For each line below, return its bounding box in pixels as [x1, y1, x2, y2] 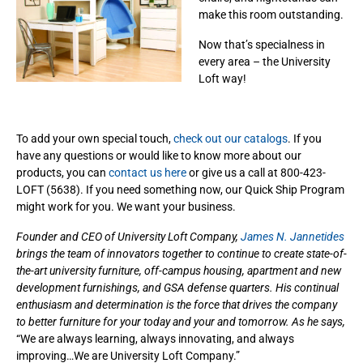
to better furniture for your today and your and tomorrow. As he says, [16, 314, 345, 328]
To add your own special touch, [16, 131, 173, 145]
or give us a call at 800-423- [186, 165, 326, 179]
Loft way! [199, 71, 246, 85]
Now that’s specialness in [199, 37, 325, 51]
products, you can [16, 165, 109, 179]
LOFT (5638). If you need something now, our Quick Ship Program [16, 182, 344, 196]
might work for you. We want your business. [16, 199, 241, 213]
